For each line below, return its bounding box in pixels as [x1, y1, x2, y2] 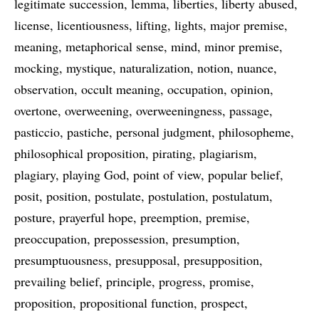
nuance [237, 59, 273, 76]
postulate [95, 187, 141, 204]
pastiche [67, 123, 109, 140]
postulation [148, 187, 205, 204]
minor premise [204, 38, 279, 55]
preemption [140, 209, 199, 226]
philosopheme [219, 123, 291, 140]
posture [14, 209, 52, 226]
